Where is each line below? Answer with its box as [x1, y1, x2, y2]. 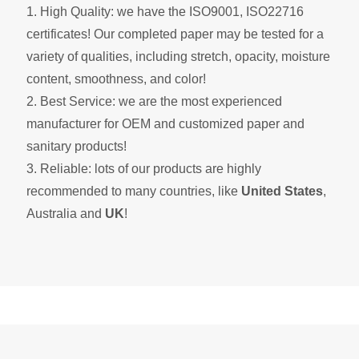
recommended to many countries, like [26, 184, 241, 198]
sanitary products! [26, 139, 127, 153]
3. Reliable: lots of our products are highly [26, 161, 261, 175]
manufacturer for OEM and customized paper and [26, 116, 305, 131]
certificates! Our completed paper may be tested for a [26, 26, 324, 41]
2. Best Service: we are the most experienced [26, 94, 282, 108]
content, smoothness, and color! [26, 71, 206, 86]
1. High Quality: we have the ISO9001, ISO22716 [26, 4, 304, 18]
